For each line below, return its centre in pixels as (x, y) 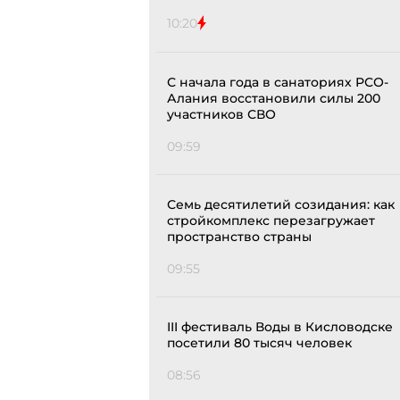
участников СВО (221, 115)
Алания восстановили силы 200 (274, 99)
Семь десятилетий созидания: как (281, 205)
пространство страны (239, 237)
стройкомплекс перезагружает (271, 221)
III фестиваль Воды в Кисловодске (280, 327)
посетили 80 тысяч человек (259, 343)
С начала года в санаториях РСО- (278, 83)
